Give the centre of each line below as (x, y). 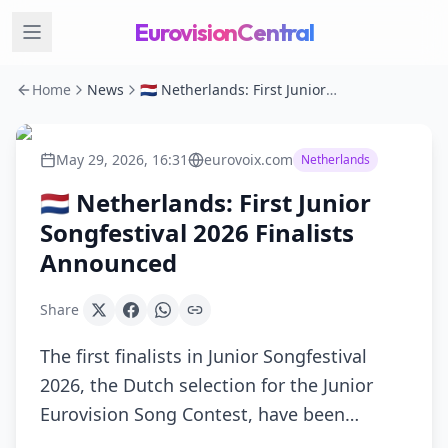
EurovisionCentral (224, 32)
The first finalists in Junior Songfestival (203, 356)
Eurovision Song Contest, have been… (199, 414)
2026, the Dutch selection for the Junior (206, 385)
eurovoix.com (248, 159)
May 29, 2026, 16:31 (122, 159)
